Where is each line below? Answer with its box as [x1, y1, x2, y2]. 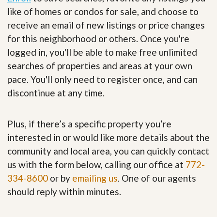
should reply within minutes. [7, 186, 121, 197]
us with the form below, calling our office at [7, 158, 186, 170]
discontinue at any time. [7, 87, 105, 98]
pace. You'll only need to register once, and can [7, 73, 198, 85]
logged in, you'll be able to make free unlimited [7, 46, 197, 58]
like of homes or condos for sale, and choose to [7, 5, 199, 17]
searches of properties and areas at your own [7, 60, 192, 71]
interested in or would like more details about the [7, 131, 210, 143]
